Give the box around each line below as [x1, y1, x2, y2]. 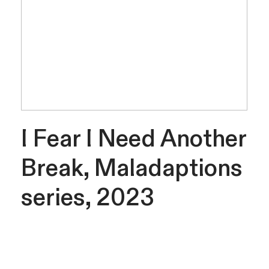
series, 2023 [20, 181, 154, 211]
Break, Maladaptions [20, 152, 243, 182]
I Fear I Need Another [20, 122, 246, 153]
